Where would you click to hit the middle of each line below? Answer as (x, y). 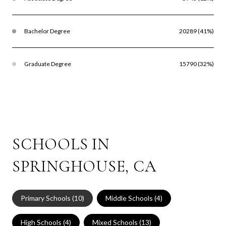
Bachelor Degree (47, 31)
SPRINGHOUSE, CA (84, 166)
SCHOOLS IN (61, 144)
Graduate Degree (48, 64)
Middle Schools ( (131, 198)
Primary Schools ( (47, 198)
